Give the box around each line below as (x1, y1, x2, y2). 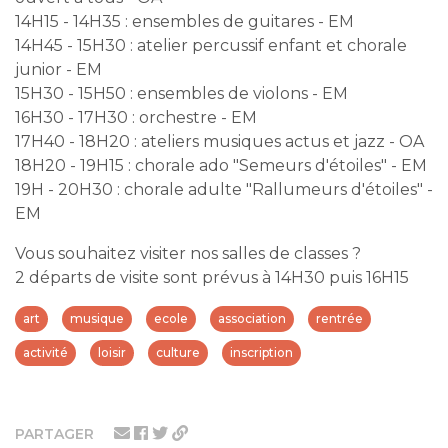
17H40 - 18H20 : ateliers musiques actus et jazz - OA (15, 131, 424, 151)
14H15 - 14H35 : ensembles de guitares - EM (15, 11, 354, 31)
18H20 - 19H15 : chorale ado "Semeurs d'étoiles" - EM (15, 155, 427, 175)
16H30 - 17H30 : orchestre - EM (15, 107, 257, 127)
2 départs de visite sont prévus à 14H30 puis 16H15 (15, 267, 409, 287)
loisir (98, 344, 126, 360)
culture (156, 344, 200, 360)
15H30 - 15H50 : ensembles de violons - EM (15, 83, 348, 103)
